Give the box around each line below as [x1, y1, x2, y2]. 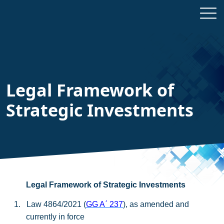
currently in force [26, 212, 84, 221]
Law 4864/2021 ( [26, 200, 86, 208]
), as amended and [123, 200, 189, 208]
